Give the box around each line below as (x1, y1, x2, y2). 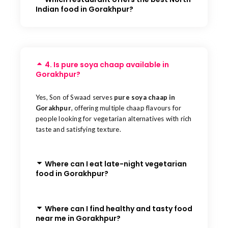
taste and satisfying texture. (36, 125, 121, 133)
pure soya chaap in (114, 93, 176, 101)
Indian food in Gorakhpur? (36, 4, 133, 14)
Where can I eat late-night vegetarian (44, 158, 187, 169)
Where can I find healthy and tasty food (44, 203, 192, 214)
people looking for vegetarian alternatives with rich (36, 114, 192, 123)
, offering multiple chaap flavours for (71, 103, 182, 112)
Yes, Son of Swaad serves (36, 93, 114, 101)
